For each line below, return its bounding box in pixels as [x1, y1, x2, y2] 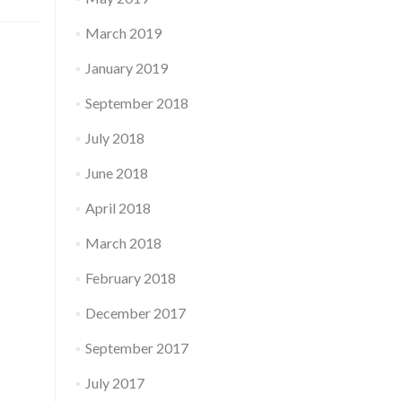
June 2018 [84, 164, 148, 181]
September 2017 [84, 339, 188, 356]
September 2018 [84, 94, 188, 111]
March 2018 [84, 234, 162, 251]
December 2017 [84, 304, 186, 321]
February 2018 [84, 269, 176, 286]
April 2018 [84, 199, 151, 216]
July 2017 [84, 374, 144, 391]
